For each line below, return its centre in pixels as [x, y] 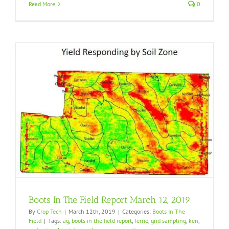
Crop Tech [49, 212]
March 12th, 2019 [92, 212]
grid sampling [168, 221]
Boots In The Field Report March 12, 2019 [110, 200]
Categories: [137, 212]
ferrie [141, 221]
